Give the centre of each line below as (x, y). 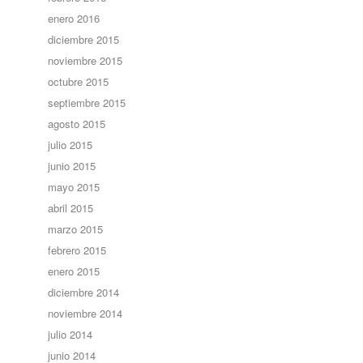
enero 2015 (74, 271)
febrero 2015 (77, 250)
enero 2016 (74, 18)
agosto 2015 (77, 124)
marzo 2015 (76, 229)
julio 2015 (70, 145)
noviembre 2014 (85, 313)
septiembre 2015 (87, 102)
